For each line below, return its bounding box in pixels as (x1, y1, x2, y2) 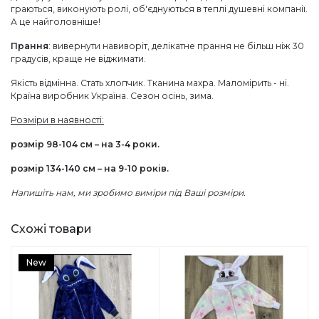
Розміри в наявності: (11, 115, 104, 126)
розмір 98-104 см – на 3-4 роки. (11, 139, 159, 150)
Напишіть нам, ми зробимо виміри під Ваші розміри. (11, 187, 246, 199)
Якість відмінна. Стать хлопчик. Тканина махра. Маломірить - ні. (11, 78, 289, 89)
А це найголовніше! (11, 16, 100, 28)
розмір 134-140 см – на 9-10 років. (11, 163, 169, 174)
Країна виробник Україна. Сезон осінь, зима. (11, 90, 214, 102)
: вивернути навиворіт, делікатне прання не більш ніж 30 (48, 41, 304, 52)
